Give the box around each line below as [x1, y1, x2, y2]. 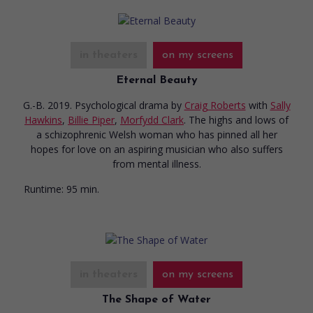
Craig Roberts [184, 98, 246, 112]
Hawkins [24, 112, 62, 126]
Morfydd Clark [120, 112, 184, 126]
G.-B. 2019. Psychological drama [22, 98, 171, 112]
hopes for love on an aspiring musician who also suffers [30, 142, 283, 156]
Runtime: [24, 182, 64, 196]
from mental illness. [112, 156, 201, 170]
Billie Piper [68, 112, 115, 126]
